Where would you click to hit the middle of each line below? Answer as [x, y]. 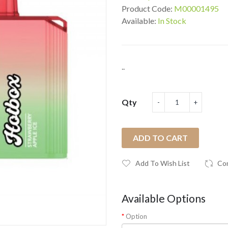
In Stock [172, 21]
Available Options [164, 198]
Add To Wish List [163, 163]
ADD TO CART [160, 138]
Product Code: [148, 8]
